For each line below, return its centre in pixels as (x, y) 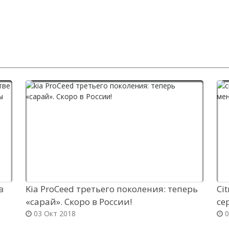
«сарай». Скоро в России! (79, 202)
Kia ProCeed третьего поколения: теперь (112, 189)
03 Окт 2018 (54, 213)
